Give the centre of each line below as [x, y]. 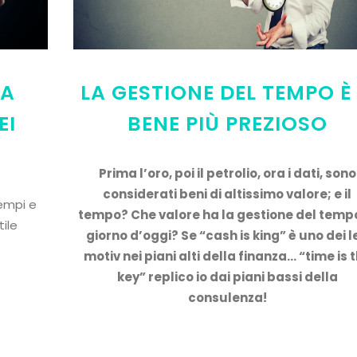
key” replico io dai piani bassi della [227, 277]
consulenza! [227, 298]
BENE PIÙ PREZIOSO [227, 124]
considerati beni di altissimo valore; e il [228, 194]
